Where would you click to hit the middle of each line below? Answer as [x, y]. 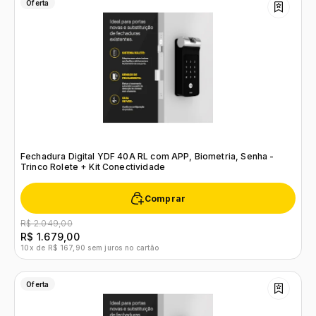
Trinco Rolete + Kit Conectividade [93, 167]
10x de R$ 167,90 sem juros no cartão [90, 248]
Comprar [165, 198]
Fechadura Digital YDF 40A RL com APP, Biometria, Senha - [147, 156]
